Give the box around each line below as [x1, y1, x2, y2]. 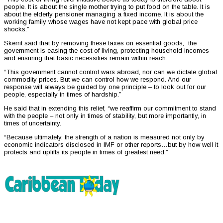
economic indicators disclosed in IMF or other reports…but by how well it [4, 141, 218, 149]
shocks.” [4, 25, 29, 33]
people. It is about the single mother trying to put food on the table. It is [4, 3, 210, 11]
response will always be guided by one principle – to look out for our [4, 83, 206, 91]
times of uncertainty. [4, 119, 61, 127]
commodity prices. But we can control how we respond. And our [4, 76, 191, 84]
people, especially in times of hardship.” [4, 91, 121, 99]
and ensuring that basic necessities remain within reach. [4, 54, 167, 62]
